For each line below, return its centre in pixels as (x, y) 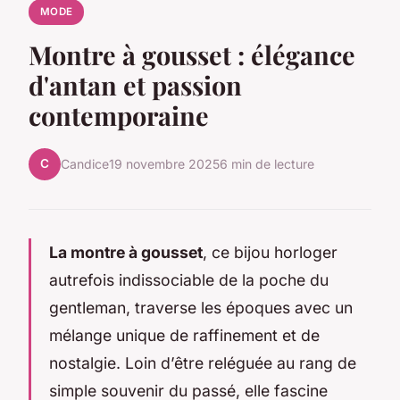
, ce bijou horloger (270, 252)
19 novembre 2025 (164, 164)
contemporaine (119, 115)
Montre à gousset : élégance (192, 54)
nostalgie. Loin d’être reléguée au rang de (203, 362)
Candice (85, 164)
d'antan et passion (135, 84)
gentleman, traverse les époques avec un (201, 307)
